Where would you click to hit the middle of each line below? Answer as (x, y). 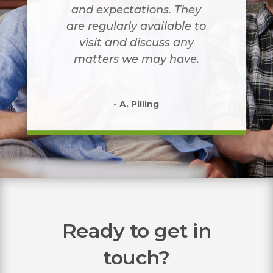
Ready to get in (136, 231)
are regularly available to (136, 26)
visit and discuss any (136, 43)
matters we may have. (136, 59)
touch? (136, 257)
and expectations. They (136, 10)
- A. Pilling (136, 104)
